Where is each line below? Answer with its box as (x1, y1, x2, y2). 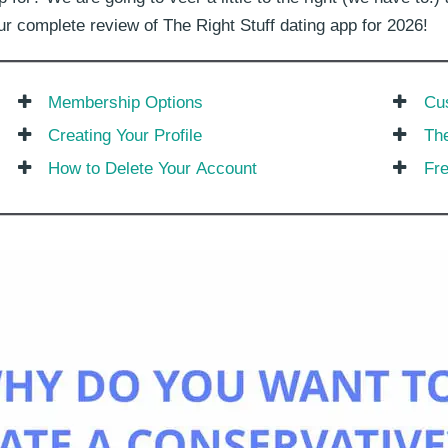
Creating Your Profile (48, 125, 203, 145)
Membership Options (48, 92, 204, 112)
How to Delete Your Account (48, 158, 258, 178)
